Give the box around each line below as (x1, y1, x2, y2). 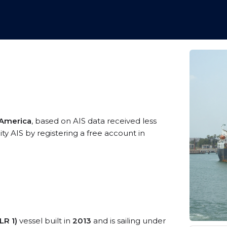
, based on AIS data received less (31, 116, 157, 126)
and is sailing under (91, 216, 166, 225)
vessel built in (17, 216, 72, 225)
